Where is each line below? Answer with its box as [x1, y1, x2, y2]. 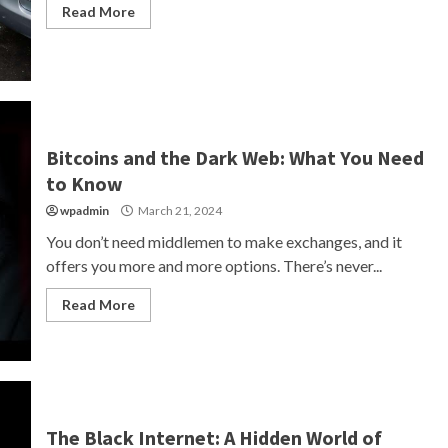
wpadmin [59, 203, 109, 218]
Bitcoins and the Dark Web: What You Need [45, 145, 424, 170]
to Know [45, 171, 123, 196]
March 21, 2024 [135, 203, 222, 218]
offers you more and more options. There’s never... [45, 256, 382, 275]
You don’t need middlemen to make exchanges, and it [45, 232, 402, 251]
